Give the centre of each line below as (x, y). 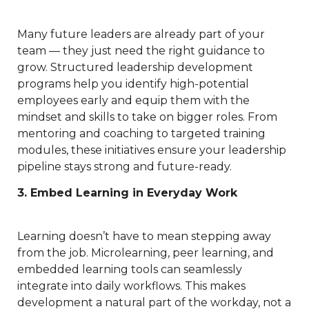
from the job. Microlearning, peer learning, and (146, 252)
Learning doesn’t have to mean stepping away (144, 236)
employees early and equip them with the (133, 101)
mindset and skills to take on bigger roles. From (147, 117)
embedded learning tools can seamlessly (130, 269)
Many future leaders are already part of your (141, 34)
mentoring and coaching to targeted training (141, 134)
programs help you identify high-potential (133, 84)
